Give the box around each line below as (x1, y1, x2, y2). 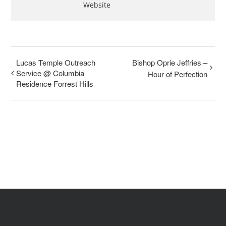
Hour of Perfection (147, 69, 207, 80)
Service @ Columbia (16, 68, 85, 79)
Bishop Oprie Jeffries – (132, 57, 207, 68)
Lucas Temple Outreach (16, 57, 96, 68)
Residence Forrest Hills (16, 78, 94, 89)
